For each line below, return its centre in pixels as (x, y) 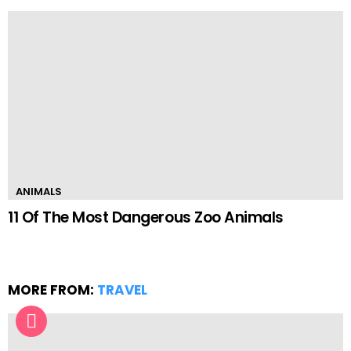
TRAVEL (122, 290)
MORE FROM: (52, 290)
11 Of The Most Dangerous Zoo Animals (146, 218)
